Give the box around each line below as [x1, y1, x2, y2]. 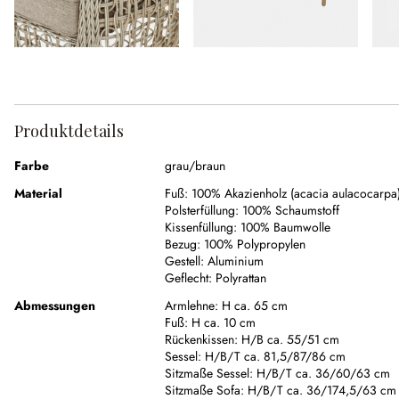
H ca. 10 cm [191, 313, 256, 332]
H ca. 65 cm [222, 297, 288, 315]
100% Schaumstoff [242, 201, 339, 220]
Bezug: [165, 235, 200, 254]
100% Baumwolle [240, 218, 330, 237]
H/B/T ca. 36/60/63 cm [256, 364, 390, 383]
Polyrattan [216, 269, 266, 288]
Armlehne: [165, 297, 222, 315]
